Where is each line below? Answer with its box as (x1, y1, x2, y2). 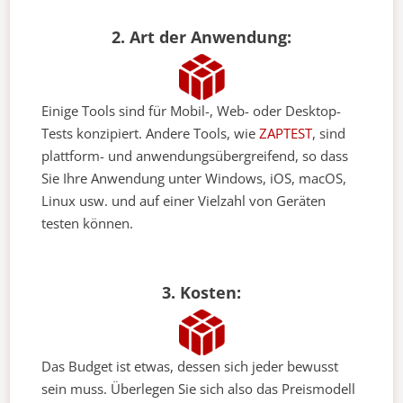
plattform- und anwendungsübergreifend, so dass (41, 147, 349, 166)
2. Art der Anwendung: (112, 26, 291, 49)
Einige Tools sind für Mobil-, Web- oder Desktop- (41, 102, 342, 121)
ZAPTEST (259, 124, 313, 143)
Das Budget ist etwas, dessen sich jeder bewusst (41, 357, 339, 376)
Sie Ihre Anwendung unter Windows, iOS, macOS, (41, 169, 347, 188)
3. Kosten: (162, 282, 241, 304)
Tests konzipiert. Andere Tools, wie (41, 124, 260, 143)
